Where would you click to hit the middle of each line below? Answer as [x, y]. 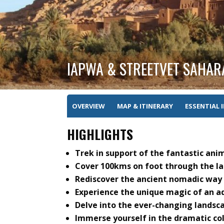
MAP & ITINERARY [145, 106]
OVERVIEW [89, 106]
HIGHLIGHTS [100, 134]
